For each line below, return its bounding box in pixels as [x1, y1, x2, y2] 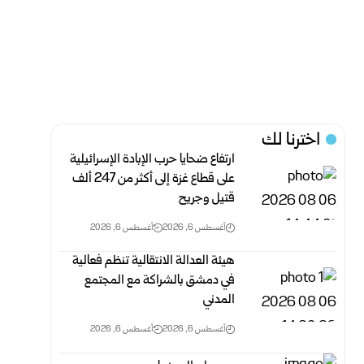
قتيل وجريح [179, 189, 236, 208]
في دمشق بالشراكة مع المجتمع [84, 271, 236, 290]
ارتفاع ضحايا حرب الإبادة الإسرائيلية [70, 150, 236, 169]
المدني [203, 291, 236, 310]
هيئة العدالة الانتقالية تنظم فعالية [72, 252, 236, 271]
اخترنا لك [262, 128, 321, 154]
